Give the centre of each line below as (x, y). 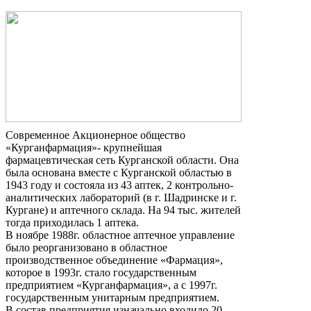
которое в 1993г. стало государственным (101, 272)
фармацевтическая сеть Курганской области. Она (122, 160)
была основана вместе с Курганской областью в (119, 172)
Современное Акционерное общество (95, 135)
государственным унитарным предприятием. (112, 297)
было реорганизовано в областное (86, 247)
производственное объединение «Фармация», (114, 260)
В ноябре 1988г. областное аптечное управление (120, 235)
